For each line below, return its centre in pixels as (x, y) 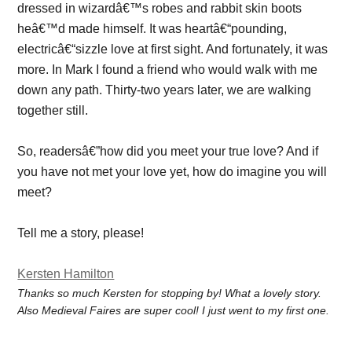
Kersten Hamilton (66, 273)
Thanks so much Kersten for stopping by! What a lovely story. (170, 293)
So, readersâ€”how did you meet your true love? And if (168, 151)
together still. (53, 110)
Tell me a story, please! (82, 233)
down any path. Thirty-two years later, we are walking (165, 90)
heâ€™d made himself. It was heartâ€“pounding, (152, 28)
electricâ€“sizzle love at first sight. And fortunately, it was (173, 49)
